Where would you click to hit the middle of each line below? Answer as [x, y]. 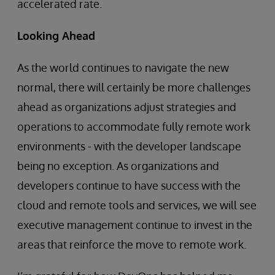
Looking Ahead [56, 35]
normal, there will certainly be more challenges [134, 87]
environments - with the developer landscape [129, 146]
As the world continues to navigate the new [123, 67]
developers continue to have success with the [129, 185]
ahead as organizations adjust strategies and [127, 107]
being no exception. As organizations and [118, 165]
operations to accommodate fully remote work [134, 126]
